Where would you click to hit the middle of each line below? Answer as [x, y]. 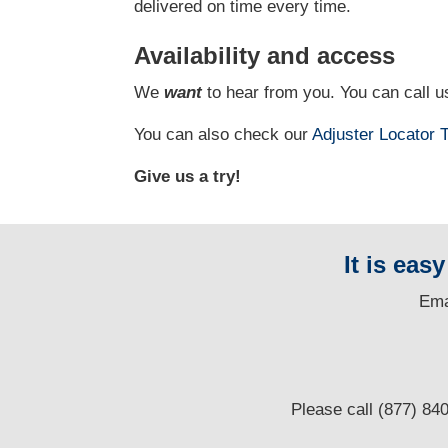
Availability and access [265, 56]
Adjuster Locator [376, 135]
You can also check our [223, 135]
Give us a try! [188, 177]
